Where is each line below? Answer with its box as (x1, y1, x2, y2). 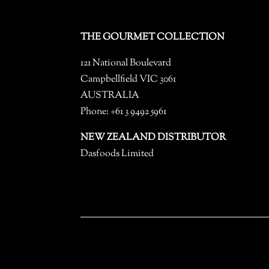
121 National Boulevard (80, 56, 172, 70)
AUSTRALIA (80, 88, 140, 103)
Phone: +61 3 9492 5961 (80, 104, 167, 119)
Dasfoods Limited (80, 147, 154, 161)
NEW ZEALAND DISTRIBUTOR (80, 130, 226, 145)
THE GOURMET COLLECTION (80, 30, 225, 44)
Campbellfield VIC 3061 (80, 72, 177, 86)
